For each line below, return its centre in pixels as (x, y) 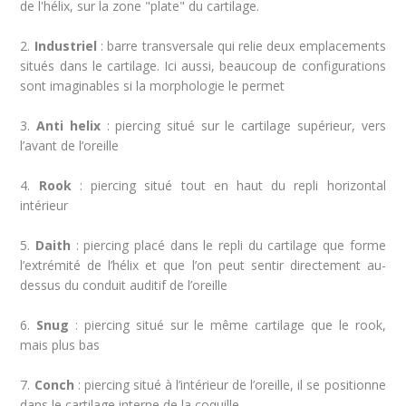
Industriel (65, 46)
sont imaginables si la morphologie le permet (153, 86)
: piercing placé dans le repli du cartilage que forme (228, 245)
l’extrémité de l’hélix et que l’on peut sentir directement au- (203, 265)
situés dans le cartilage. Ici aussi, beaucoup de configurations (203, 66)
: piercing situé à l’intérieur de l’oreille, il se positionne (230, 385)
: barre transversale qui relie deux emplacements (241, 46)
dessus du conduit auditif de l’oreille (124, 285)
